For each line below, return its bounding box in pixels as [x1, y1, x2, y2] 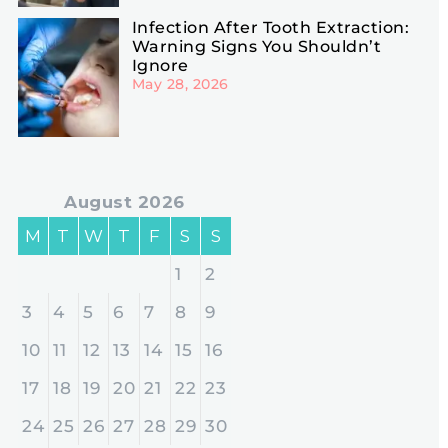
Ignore [131, 55, 194, 75]
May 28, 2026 [131, 74, 229, 93]
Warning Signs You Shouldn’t [131, 36, 382, 56]
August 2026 [64, 191, 185, 212]
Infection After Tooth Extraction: [131, 17, 410, 37]
